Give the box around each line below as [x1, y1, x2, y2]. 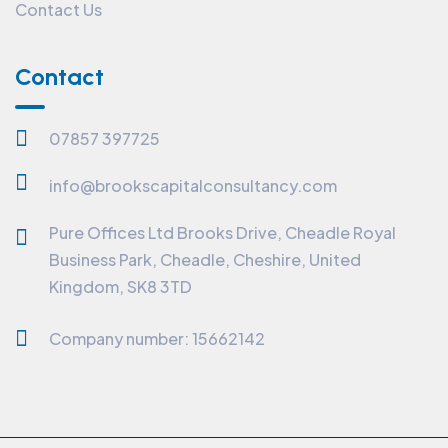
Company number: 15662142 [48, 328, 265, 350]
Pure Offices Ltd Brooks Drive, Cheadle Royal [48, 222, 396, 244]
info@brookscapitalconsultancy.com [48, 175, 337, 197]
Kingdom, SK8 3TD [48, 276, 192, 298]
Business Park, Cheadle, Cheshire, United [48, 249, 361, 271]
